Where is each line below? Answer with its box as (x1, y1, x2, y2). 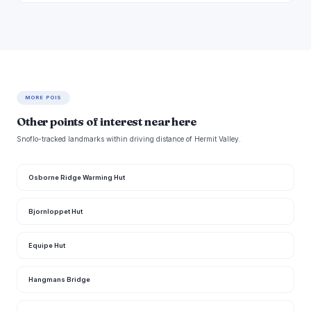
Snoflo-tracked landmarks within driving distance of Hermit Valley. (17, 135, 241, 144)
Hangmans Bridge (28, 276, 90, 284)
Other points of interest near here (17, 115, 196, 129)
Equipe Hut (28, 242, 65, 250)
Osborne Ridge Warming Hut (28, 174, 125, 182)
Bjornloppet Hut (28, 208, 83, 216)
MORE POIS (25, 94, 62, 101)
